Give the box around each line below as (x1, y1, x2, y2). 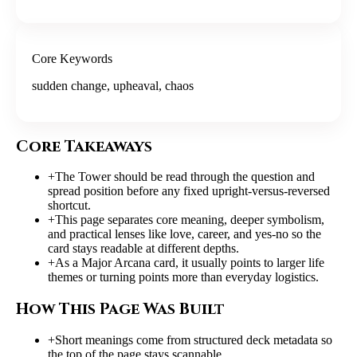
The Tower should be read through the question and (55, 170, 315, 184)
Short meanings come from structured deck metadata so (55, 332, 332, 347)
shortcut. (48, 198, 91, 213)
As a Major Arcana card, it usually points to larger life (55, 256, 324, 270)
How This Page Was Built (16, 298, 225, 320)
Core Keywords (32, 52, 112, 66)
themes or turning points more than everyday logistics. (48, 270, 319, 284)
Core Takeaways (16, 135, 152, 157)
